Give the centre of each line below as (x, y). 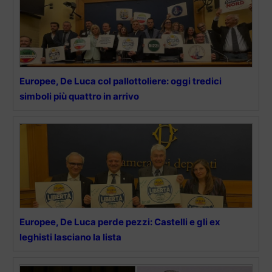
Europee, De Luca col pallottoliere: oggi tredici (121, 81)
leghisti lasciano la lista (70, 237)
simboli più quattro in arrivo (79, 97)
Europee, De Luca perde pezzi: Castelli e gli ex (120, 222)
